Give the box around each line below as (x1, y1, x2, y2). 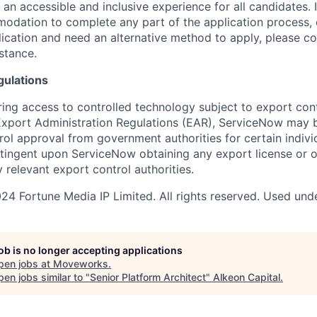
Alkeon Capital (213, 271, 280, 284)
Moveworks (53, 258, 108, 270)
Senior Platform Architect (90, 271, 206, 284)
